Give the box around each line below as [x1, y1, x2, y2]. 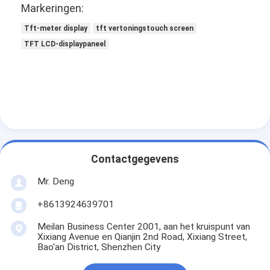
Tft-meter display [24, 24, 88, 33]
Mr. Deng [37, 176, 74, 187]
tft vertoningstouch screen [96, 24, 194, 33]
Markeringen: [21, 2, 84, 15]
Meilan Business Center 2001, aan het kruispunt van [37, 221, 250, 232]
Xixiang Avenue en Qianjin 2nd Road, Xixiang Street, [37, 231, 247, 242]
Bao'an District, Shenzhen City [37, 241, 160, 253]
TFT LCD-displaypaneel [24, 40, 106, 49]
